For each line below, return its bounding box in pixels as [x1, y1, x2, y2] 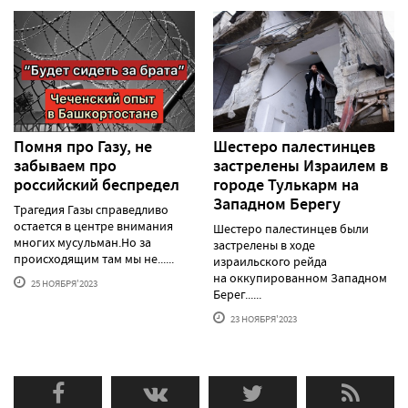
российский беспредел [14, 173, 179, 196]
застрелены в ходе [213, 236, 315, 253]
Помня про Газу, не [14, 135, 152, 158]
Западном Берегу [213, 192, 341, 215]
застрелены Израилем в [213, 154, 388, 177]
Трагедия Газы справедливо [14, 200, 168, 218]
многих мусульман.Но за [14, 233, 151, 250]
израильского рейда [213, 252, 327, 270]
